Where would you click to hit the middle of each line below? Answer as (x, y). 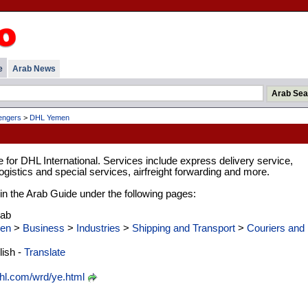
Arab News (34, 69)
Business (43, 228)
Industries (98, 228)
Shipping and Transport (183, 228)
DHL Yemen (49, 118)
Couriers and (275, 228)
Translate (44, 252)
